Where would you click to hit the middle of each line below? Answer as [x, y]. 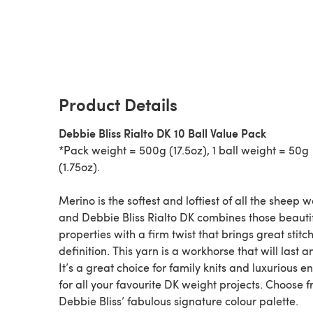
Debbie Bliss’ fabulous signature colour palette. [179, 300]
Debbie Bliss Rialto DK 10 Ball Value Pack [162, 133]
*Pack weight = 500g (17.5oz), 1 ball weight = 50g [184, 150]
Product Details [118, 104]
